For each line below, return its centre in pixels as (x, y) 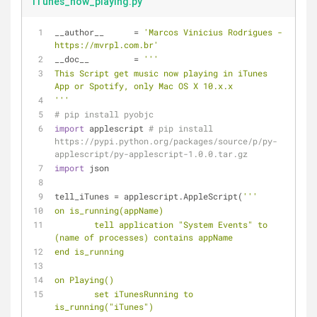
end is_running (89, 251)
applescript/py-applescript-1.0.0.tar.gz (151, 154)
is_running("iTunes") (104, 306)
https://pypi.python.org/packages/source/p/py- (166, 141)
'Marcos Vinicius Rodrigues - (213, 32)
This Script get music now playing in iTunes (161, 73)
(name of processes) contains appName (144, 237)
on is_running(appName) (109, 210)
